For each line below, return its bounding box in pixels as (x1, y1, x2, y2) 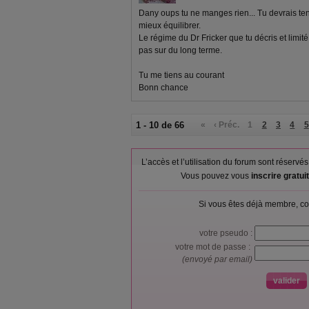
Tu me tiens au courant (139, 70, 224, 80)
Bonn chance (139, 83, 188, 92)
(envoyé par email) (182, 255, 255, 264)
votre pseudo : (199, 228, 255, 238)
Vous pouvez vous (180, 171, 251, 181)
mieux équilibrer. (139, 21, 201, 30)
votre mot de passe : (175, 242, 255, 252)
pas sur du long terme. (139, 46, 222, 55)
